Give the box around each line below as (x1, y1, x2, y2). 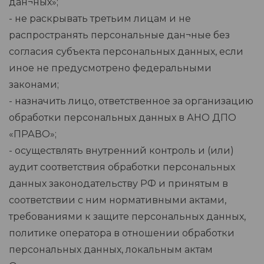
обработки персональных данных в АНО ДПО (9, 112, 236, 124)
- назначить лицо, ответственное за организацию (9, 95, 253, 107)
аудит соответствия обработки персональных (9, 161, 235, 173)
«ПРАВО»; (9, 128, 57, 140)
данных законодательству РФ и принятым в (9, 178, 228, 190)
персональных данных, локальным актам (9, 244, 213, 256)
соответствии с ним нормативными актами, (9, 194, 226, 206)
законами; (9, 79, 59, 91)
